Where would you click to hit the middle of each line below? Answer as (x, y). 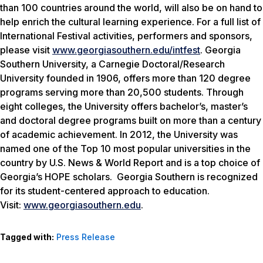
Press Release (86, 237)
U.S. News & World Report (106, 162)
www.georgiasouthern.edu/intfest (126, 50)
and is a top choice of (212, 162)
